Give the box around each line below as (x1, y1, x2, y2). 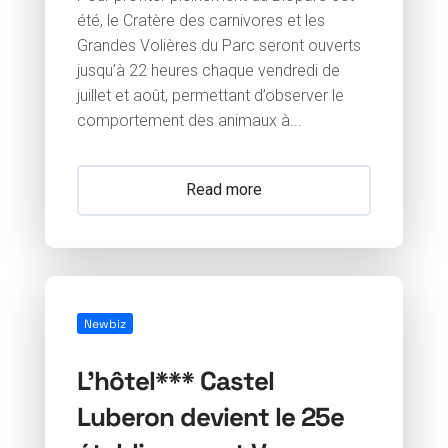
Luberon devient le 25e (76, 398, 344, 434)
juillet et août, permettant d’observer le (76, 86, 344, 106)
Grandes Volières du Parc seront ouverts (76, 36, 361, 56)
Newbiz (83, 315, 126, 332)
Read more (185, 180, 262, 200)
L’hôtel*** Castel (76, 362, 274, 398)
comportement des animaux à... (76, 111, 302, 131)
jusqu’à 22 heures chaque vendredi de (76, 61, 340, 81)
